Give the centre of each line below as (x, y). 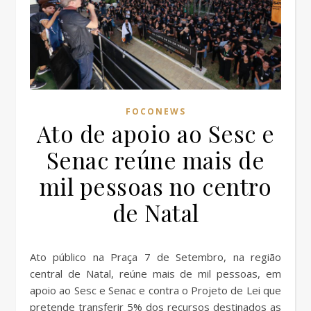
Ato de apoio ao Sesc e (155, 133)
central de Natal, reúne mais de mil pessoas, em (155, 273)
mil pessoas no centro (155, 186)
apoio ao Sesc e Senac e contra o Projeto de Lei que (155, 290)
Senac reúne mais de (155, 159)
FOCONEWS (155, 111)
